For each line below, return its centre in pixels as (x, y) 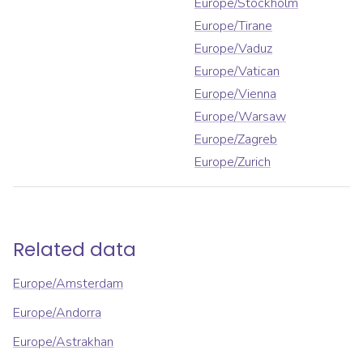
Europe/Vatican (237, 72)
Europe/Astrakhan (63, 342)
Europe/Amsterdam (68, 284)
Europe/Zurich (233, 162)
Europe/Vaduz (233, 49)
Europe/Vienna (235, 94)
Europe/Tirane (233, 26)
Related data (75, 250)
